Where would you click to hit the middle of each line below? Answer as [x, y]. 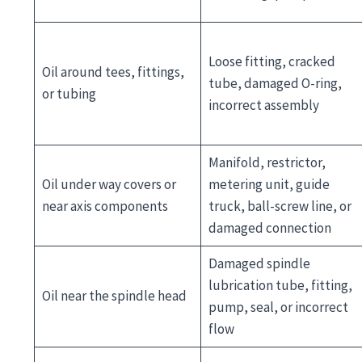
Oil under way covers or [109, 184]
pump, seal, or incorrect [278, 307]
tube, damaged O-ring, [275, 83]
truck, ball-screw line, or [280, 206]
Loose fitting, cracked [271, 61]
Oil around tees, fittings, [113, 72]
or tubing [69, 93]
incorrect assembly [263, 105]
